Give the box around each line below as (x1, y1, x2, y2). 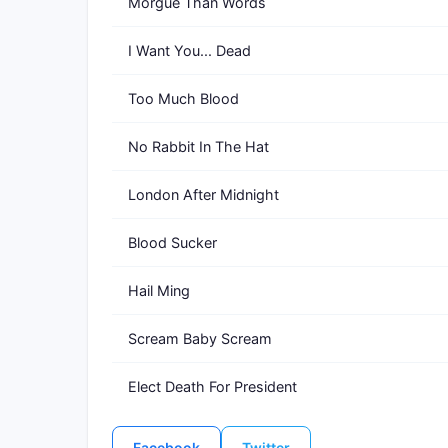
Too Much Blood (128, 90, 239, 107)
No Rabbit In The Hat (128, 138, 269, 155)
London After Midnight (128, 186, 279, 203)
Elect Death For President (128, 378, 297, 395)
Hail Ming (128, 282, 190, 299)
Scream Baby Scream (128, 330, 272, 347)
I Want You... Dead (128, 42, 251, 59)
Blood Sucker (128, 234, 217, 251)
